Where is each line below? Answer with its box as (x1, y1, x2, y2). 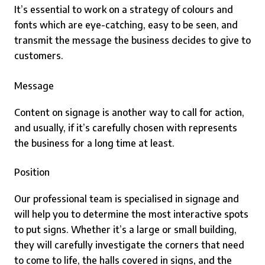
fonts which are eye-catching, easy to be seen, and (14, 19, 238, 31)
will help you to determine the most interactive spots (14, 208, 248, 220)
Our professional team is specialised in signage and (14, 193, 239, 205)
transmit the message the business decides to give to (14, 34, 251, 46)
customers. (14, 50, 63, 62)
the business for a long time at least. (14, 137, 174, 149)
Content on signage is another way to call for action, (14, 106, 244, 118)
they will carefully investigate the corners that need (14, 239, 244, 251)
